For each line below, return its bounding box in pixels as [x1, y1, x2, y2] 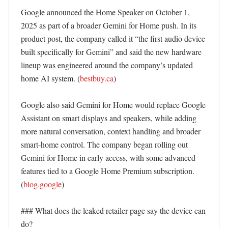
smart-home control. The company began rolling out [21, 139, 188, 150]
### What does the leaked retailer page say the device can [21, 205, 206, 216]
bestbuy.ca [80, 73, 113, 83]
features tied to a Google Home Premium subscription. [21, 165, 194, 176]
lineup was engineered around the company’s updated [21, 60, 193, 70]
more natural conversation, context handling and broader [21, 126, 201, 136]
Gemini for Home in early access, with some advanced [21, 152, 195, 163]
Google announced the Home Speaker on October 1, [21, 7, 190, 17]
